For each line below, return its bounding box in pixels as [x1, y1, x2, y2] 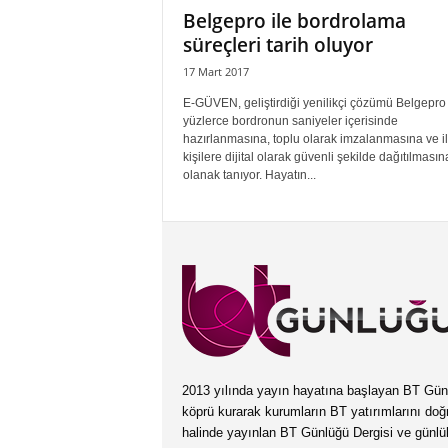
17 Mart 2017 [182, 64, 249, 79]
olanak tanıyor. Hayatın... [182, 168, 316, 182]
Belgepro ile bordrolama [182, 8, 406, 34]
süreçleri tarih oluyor [182, 32, 373, 58]
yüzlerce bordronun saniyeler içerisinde [182, 114, 398, 128]
